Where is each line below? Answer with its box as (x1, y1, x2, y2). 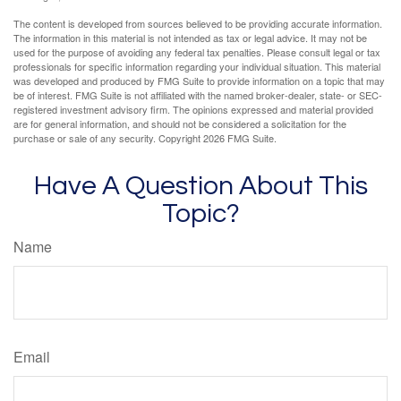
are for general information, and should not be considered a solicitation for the (13, 115, 346, 131)
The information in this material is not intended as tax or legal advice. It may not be (13, 30, 367, 45)
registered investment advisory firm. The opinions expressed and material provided (13, 101, 373, 116)
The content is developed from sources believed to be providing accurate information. (13, 15, 382, 30)
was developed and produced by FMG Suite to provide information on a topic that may (13, 73, 385, 88)
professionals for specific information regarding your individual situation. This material (13, 58, 380, 73)
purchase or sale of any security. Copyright (13, 130, 203, 145)
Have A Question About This (33, 171, 368, 200)
